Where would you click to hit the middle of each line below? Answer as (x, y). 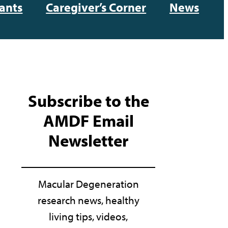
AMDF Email (88, 120)
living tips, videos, (89, 216)
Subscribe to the (88, 100)
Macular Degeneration (88, 184)
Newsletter (88, 140)
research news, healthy (88, 200)
